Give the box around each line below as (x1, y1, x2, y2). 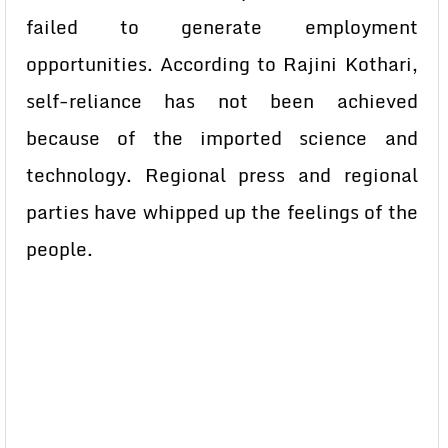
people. (26, 234, 93, 264)
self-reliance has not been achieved (26, 86, 418, 116)
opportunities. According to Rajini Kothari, (26, 49, 418, 79)
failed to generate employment (26, 12, 418, 42)
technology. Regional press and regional (26, 160, 418, 190)
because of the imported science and (26, 123, 418, 153)
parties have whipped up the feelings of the (26, 197, 418, 227)
